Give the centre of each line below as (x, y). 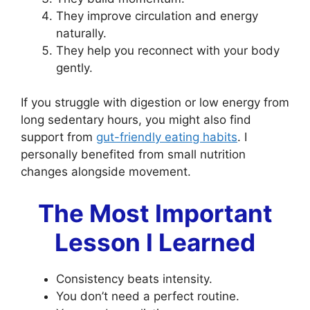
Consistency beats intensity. (134, 279)
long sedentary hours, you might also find (136, 120)
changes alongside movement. (106, 172)
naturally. (81, 33)
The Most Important (155, 213)
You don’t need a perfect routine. (148, 296)
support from (58, 137)
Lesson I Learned (155, 242)
